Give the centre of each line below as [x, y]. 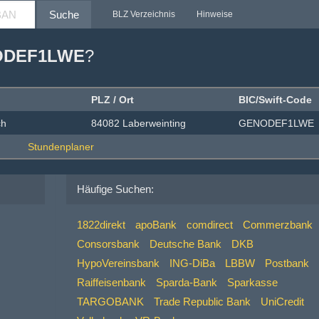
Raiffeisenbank [111, 282]
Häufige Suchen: [115, 189]
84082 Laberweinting [138, 123]
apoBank [156, 225]
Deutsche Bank [185, 244]
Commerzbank [277, 225]
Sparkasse [252, 282]
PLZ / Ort [113, 100]
